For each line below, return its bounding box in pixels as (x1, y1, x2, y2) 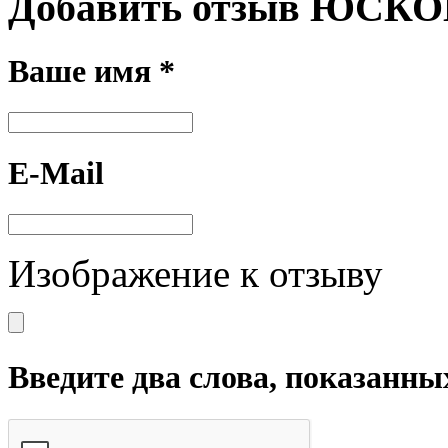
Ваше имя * (8, 52, 175, 89)
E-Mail (8, 155, 104, 192)
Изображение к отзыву (8, 252, 383, 296)
